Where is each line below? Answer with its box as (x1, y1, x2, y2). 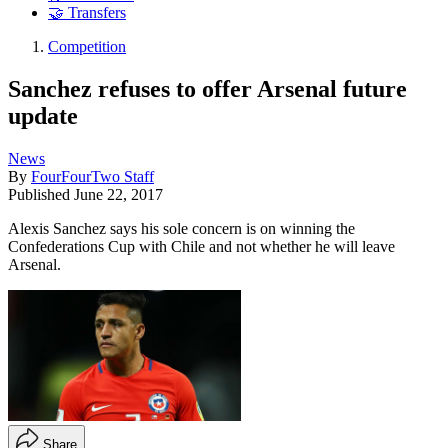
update (8, 102, 78, 129)
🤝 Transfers (48, 4, 126, 22)
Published (8, 185, 74, 203)
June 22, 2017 (74, 185, 163, 203)
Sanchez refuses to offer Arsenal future (8, 75, 407, 102)
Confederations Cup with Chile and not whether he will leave (8, 237, 395, 255)
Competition (48, 38, 126, 56)
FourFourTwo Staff (31, 167, 154, 185)
